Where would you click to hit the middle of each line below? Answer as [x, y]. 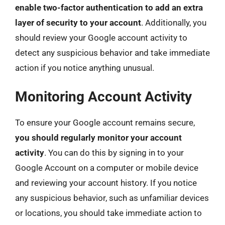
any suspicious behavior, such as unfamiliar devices [112, 198]
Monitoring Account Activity [103, 96]
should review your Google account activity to [101, 38]
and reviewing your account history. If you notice [106, 183]
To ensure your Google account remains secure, [105, 122]
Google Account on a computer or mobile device [107, 167]
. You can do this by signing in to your [114, 152]
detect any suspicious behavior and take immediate [113, 53]
